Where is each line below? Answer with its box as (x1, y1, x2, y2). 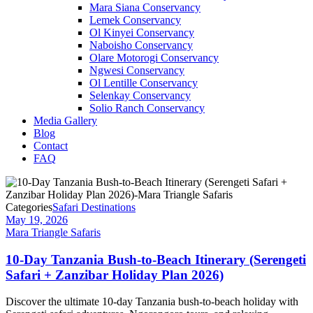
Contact (34, 140, 68, 152)
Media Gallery (34, 115, 97, 126)
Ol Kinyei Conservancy (89, 27, 194, 38)
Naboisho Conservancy (89, 39, 193, 51)
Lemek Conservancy (89, 14, 181, 26)
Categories (6, 201, 52, 213)
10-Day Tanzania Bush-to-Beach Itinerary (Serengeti (6, 252, 306, 267)
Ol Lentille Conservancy (89, 77, 198, 89)
